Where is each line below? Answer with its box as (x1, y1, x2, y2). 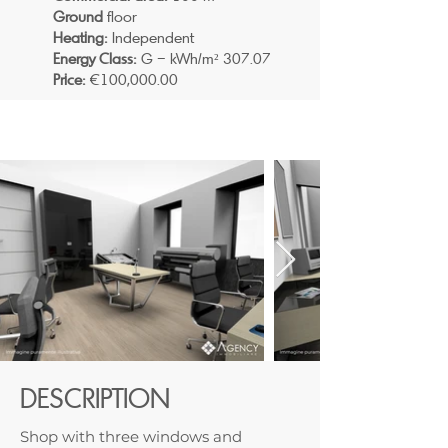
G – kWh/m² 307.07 (137, 49, 271, 67)
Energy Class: (53, 49, 137, 67)
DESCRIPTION (20, 381, 170, 414)
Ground (53, 7, 103, 25)
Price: (53, 70, 86, 88)
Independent (112, 28, 194, 46)
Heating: (53, 28, 108, 46)
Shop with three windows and (20, 427, 242, 446)
